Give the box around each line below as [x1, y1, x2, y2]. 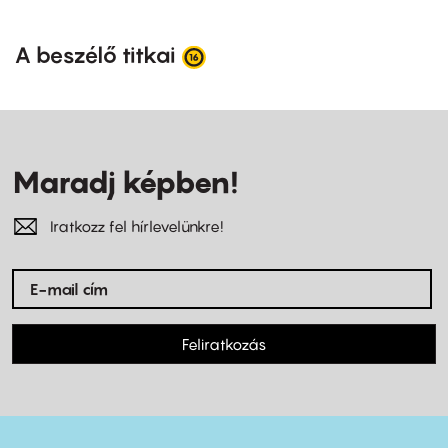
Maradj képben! [12, 164, 238, 201]
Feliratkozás [182, 335, 266, 354]
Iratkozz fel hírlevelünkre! [50, 217, 223, 236]
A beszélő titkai [14, 42, 176, 69]
